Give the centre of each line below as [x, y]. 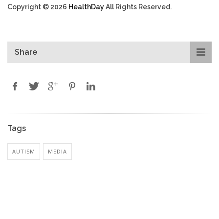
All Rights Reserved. [138, 7]
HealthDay [86, 7]
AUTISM [24, 151]
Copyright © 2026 [38, 7]
